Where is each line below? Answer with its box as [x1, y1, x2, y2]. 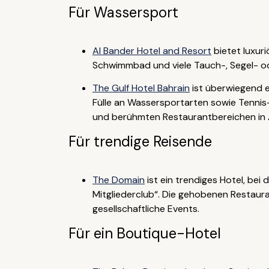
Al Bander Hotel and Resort [92, 44, 211, 57]
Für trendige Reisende [68, 132, 212, 151]
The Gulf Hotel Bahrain [92, 82, 190, 94]
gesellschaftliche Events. [92, 202, 199, 215]
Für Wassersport [68, 3, 178, 22]
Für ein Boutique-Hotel [68, 224, 221, 243]
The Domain [92, 174, 145, 186]
